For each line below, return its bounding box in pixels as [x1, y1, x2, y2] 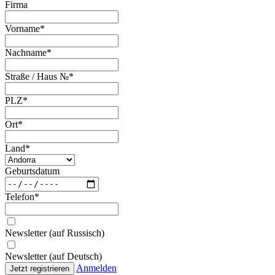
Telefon [5, 191, 34, 202]
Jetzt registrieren [10, 263, 69, 273]
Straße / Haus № [5, 71, 69, 82]
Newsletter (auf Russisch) [5, 227, 104, 238]
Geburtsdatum [5, 165, 60, 176]
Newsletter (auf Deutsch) [5, 250, 102, 261]
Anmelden [76, 262, 117, 273]
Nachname [5, 47, 47, 58]
